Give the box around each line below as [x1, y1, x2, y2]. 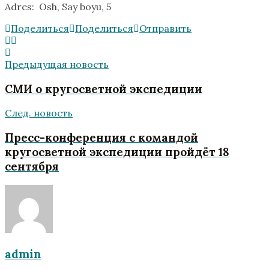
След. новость [5, 107, 73, 119]
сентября [5, 159, 59, 174]
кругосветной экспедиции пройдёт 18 [5, 145, 229, 160]
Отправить [139, 22, 192, 34]
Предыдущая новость [5, 58, 109, 70]
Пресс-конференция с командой [5, 130, 198, 145]
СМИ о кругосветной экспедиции [5, 81, 202, 96]
